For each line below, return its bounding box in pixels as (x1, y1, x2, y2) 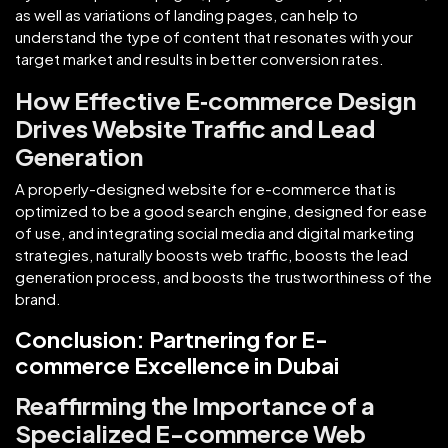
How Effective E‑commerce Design (15, 84, 416, 115)
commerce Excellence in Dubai (15, 350, 339, 379)
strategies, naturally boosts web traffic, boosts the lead (15, 244, 408, 264)
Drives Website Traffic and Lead (15, 112, 375, 143)
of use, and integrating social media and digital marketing (15, 222, 414, 242)
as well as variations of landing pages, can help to (15, 4, 358, 24)
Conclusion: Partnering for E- (15, 324, 328, 353)
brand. (15, 288, 61, 308)
